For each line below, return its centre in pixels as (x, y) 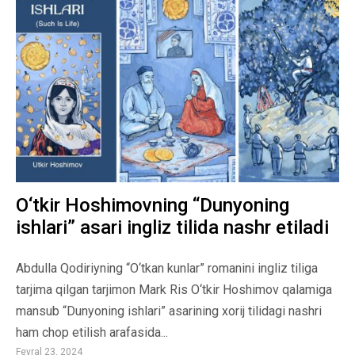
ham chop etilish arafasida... (92, 333)
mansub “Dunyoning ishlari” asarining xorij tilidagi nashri (169, 311)
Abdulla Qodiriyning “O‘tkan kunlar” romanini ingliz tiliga (167, 269)
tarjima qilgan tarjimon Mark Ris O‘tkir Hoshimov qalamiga (174, 290)
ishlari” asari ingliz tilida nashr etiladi (172, 228)
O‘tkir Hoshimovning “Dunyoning (153, 206)
